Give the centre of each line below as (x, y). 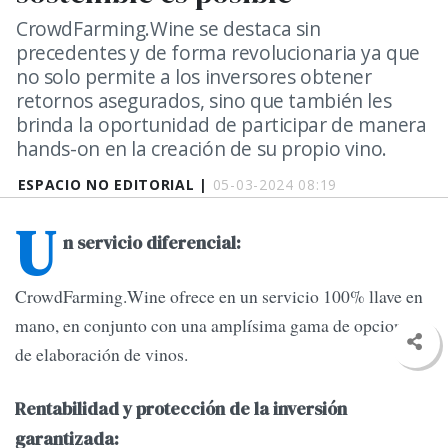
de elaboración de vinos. (101, 354)
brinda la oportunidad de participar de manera (221, 124)
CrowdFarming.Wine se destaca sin (168, 28)
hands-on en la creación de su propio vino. (201, 148)
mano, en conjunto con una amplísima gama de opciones (216, 325)
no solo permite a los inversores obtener (194, 76)
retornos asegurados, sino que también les (204, 100)
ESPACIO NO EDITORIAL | (115, 184)
